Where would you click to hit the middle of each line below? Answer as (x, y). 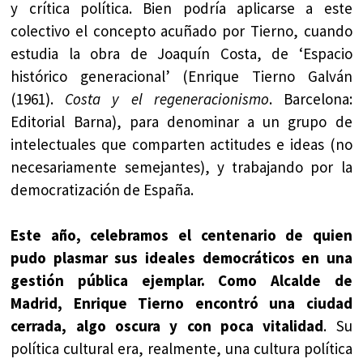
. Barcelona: (310, 98)
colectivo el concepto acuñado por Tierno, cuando (181, 30)
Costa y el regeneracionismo (167, 98)
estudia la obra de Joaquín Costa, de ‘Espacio (181, 53)
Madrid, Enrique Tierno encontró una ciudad (181, 303)
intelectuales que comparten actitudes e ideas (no (181, 144)
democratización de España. (102, 189)
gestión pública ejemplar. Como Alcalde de (181, 281)
